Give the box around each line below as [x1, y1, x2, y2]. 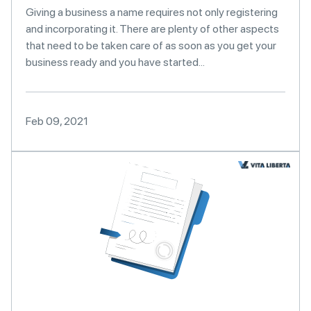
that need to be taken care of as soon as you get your [26, 39, 276, 52]
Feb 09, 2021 [26, 115, 88, 128]
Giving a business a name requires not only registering [26, 6, 278, 19]
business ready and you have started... [26, 56, 205, 69]
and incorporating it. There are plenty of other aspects [26, 22, 279, 35]
